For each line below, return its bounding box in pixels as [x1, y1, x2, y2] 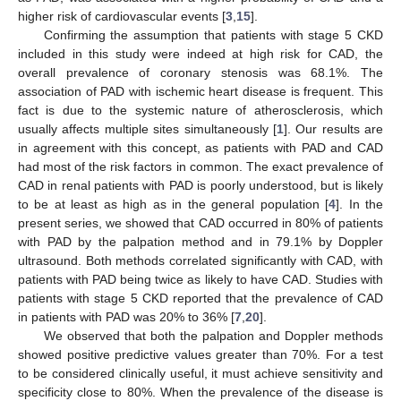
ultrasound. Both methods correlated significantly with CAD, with [18, 252, 383, 268]
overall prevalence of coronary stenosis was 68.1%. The [18, 64, 383, 80]
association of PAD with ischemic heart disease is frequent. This [18, 83, 383, 98]
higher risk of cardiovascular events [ [18, 8, 226, 23]
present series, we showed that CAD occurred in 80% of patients [18, 215, 383, 230]
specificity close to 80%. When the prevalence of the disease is [18, 384, 383, 399]
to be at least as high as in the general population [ [18, 196, 329, 211]
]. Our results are [283, 121, 383, 136]
